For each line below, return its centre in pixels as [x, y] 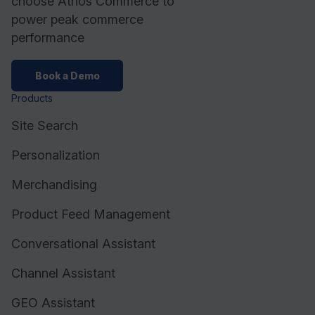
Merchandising [54, 184]
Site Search [45, 125]
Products [32, 98]
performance [48, 38]
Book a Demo [67, 75]
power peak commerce [77, 20]
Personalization [56, 155]
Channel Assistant [63, 273]
